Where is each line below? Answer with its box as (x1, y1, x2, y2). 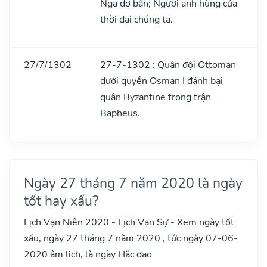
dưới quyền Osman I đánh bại (100, 74, 223, 88)
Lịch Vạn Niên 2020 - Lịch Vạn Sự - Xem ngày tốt (24, 215, 234, 229)
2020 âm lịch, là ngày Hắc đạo (24, 247, 152, 261)
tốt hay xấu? (24, 191, 98, 210)
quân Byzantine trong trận (100, 90, 211, 104)
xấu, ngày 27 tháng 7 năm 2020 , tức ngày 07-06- (24, 231, 238, 245)
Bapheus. (100, 106, 140, 120)
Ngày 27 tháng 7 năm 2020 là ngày (24, 173, 243, 193)
